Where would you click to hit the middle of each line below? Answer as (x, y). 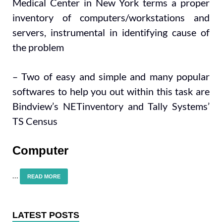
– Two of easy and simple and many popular (111, 76)
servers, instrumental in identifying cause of (111, 32)
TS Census (35, 121)
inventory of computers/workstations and (111, 18)
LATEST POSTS (46, 215)
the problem (38, 47)
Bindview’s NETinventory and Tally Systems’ (111, 106)
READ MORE (44, 177)
